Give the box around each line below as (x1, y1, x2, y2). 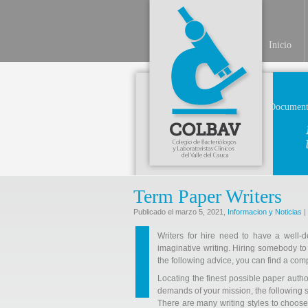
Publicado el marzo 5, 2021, (133, 208, 228, 216)
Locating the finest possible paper (157, 274, 285, 283)
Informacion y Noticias (228, 208, 302, 216)
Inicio (269, 40, 291, 50)
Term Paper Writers (133, 186, 282, 207)
